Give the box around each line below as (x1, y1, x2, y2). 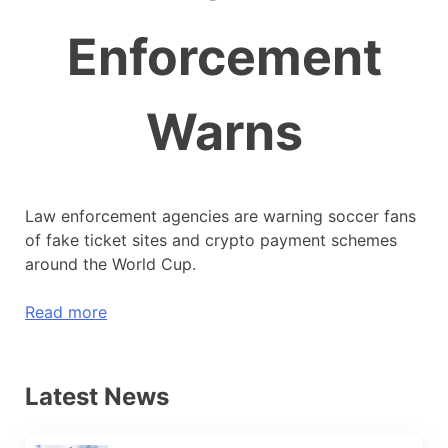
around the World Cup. (25, 253, 196, 274)
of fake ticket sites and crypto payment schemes (25, 229, 397, 250)
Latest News (25, 381, 169, 411)
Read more (25, 301, 107, 322)
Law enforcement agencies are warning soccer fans (25, 205, 416, 226)
